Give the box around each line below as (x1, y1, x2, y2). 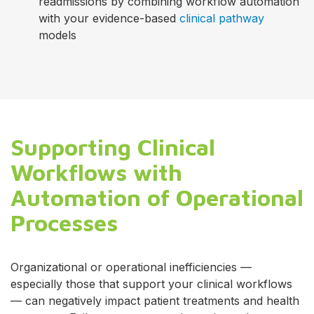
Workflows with (11, 158, 182, 186)
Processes (11, 209, 118, 236)
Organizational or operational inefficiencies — (11, 260, 252, 274)
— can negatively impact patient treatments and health (11, 294, 299, 308)
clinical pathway (179, 11, 264, 25)
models (39, 28, 76, 42)
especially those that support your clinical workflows (11, 277, 292, 291)
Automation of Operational (11, 184, 303, 211)
